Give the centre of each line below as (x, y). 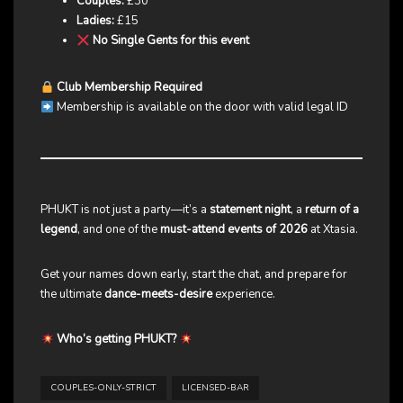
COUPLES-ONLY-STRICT (103, 388)
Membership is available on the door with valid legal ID (201, 107)
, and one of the (119, 230)
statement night (250, 210)
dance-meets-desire (158, 295)
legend (59, 230)
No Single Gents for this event (170, 41)
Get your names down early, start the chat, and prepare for (194, 275)
